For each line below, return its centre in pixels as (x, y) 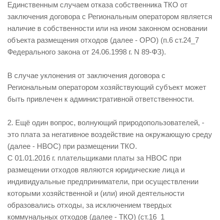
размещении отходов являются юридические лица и (96, 170)
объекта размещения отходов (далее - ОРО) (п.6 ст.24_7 (103, 40)
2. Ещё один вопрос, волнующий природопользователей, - (106, 123)
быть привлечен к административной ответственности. (101, 99)
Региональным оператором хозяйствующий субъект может (107, 87)
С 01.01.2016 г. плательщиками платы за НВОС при (94, 158)
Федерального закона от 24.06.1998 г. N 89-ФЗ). (87, 52)
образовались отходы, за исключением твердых (90, 205)
